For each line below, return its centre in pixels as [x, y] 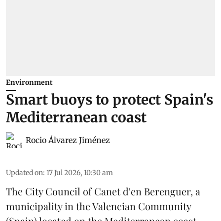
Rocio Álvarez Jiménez [68, 140]
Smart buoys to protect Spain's [110, 99]
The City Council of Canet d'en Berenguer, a [103, 191]
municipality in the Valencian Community [98, 206]
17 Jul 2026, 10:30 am [80, 172]
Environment [29, 82]
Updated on [24, 172]
